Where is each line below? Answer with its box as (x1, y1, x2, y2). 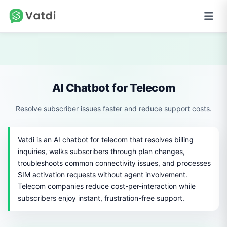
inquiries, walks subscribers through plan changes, (18, 147, 185, 156)
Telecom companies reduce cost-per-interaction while (18, 182, 196, 191)
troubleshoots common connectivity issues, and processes (18, 159, 211, 167)
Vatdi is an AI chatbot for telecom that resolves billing (18, 135, 194, 144)
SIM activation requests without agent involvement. (18, 170, 187, 179)
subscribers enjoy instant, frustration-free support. (18, 194, 184, 202)
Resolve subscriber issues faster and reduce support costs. (15, 104, 212, 113)
